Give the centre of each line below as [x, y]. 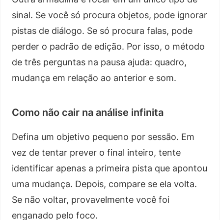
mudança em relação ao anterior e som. [94, 78]
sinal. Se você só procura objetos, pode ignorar [110, 15]
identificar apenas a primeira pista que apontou [110, 168]
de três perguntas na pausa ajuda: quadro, [99, 62]
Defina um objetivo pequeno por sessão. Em [103, 137]
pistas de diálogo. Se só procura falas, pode [102, 30]
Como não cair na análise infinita [88, 112]
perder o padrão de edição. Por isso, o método [108, 46]
